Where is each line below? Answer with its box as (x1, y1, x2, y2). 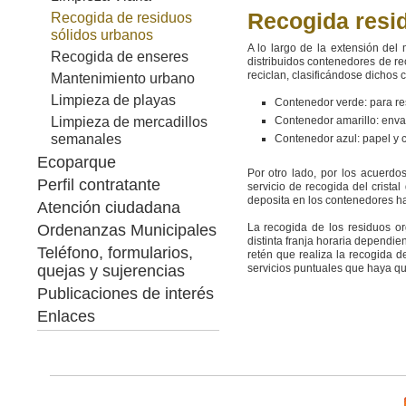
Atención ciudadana (37, 198, 180, 217)
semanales (51, 131, 121, 147)
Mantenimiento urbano (51, 71, 195, 86)
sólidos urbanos (51, 27, 153, 43)
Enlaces (37, 307, 95, 325)
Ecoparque (37, 153, 116, 171)
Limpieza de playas (51, 92, 176, 108)
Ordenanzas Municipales (37, 221, 217, 239)
